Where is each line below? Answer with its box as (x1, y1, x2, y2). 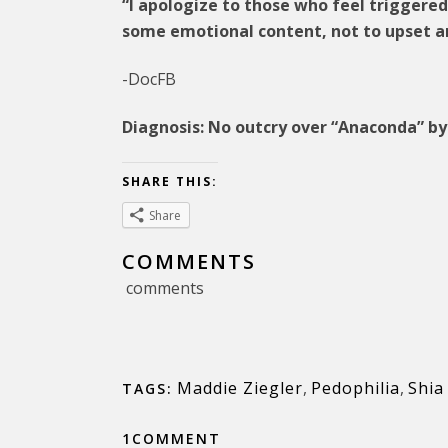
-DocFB (122, 68, 176, 90)
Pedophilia (311, 377, 400, 399)
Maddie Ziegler (177, 377, 303, 399)
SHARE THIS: (122, 173, 218, 190)
